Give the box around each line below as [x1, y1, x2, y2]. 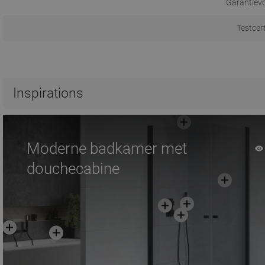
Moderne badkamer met [27, 140, 187, 158]
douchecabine [27, 160, 119, 178]
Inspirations [13, 85, 83, 102]
